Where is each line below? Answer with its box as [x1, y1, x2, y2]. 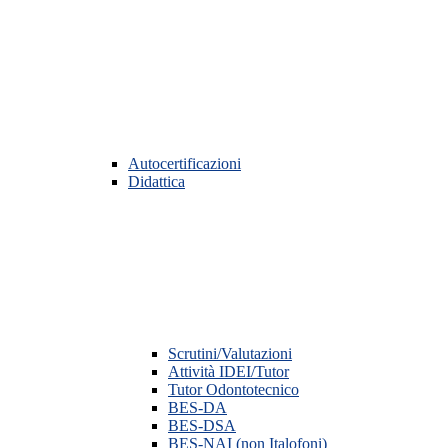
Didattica [128, 173, 185, 191]
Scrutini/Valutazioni [168, 345, 292, 363]
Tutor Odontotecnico [168, 381, 299, 399]
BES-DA [168, 399, 227, 417]
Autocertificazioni [128, 155, 241, 173]
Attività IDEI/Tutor [168, 363, 289, 381]
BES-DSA [168, 417, 236, 435]
